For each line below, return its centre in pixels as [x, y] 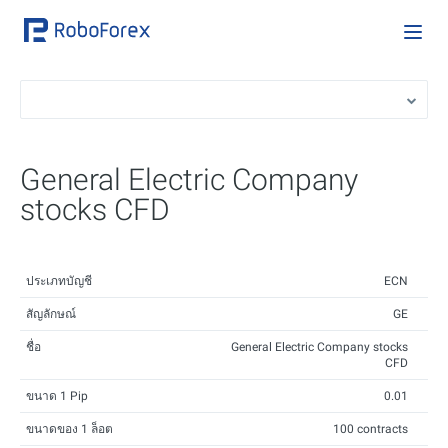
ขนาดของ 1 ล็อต [69, 429]
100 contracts [370, 429]
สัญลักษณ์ [51, 314]
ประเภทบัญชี [59, 281]
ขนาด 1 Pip [57, 396]
